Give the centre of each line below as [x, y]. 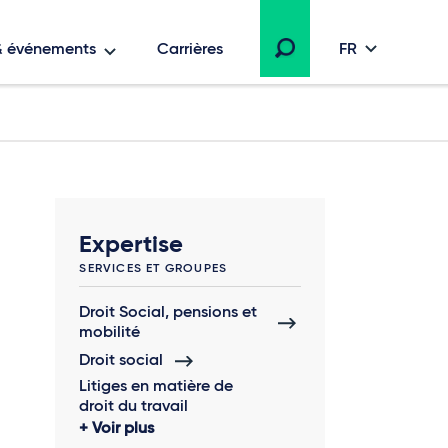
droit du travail [134, 407]
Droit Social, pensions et [168, 313]
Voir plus [123, 429]
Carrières [190, 50]
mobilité [110, 333]
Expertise [131, 245]
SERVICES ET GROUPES [153, 269]
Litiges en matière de [156, 387]
